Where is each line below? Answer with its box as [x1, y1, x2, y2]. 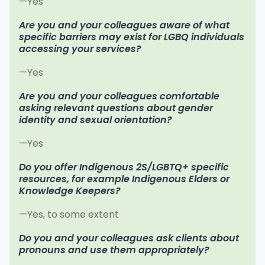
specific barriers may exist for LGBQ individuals [19, 30, 244, 44]
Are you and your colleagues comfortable [19, 89, 219, 104]
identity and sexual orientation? [19, 113, 172, 127]
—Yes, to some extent [19, 208, 119, 222]
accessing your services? [19, 42, 141, 56]
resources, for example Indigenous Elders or [19, 172, 230, 186]
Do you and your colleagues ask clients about [19, 231, 239, 245]
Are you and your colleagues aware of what [19, 18, 230, 33]
